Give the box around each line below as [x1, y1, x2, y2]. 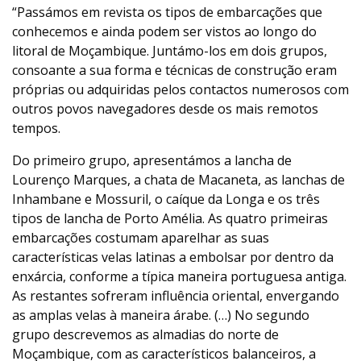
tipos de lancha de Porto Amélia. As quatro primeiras [12, 210, 328, 227]
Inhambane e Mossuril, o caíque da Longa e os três [12, 190, 320, 208]
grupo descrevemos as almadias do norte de [12, 326, 279, 343]
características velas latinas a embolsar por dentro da [12, 248, 334, 266]
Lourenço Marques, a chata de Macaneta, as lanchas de [12, 171, 345, 189]
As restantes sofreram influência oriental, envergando [12, 287, 339, 305]
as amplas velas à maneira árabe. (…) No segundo [12, 306, 309, 324]
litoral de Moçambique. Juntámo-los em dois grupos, [12, 42, 327, 60]
